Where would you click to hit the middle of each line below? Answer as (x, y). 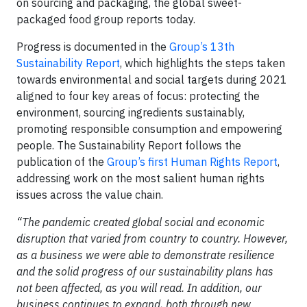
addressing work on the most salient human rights (140, 178)
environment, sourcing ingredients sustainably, (131, 112)
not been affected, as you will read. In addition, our (139, 288)
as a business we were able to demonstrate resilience (145, 255)
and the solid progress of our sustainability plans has (145, 271)
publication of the (62, 162)
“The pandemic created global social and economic (140, 222)
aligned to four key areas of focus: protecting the (138, 96)
